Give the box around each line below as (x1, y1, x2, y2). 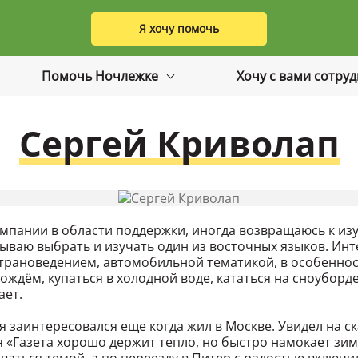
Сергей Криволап (18, 119, 340, 167)
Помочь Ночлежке (41, 67, 161, 85)
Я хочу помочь (139, 20, 219, 36)
